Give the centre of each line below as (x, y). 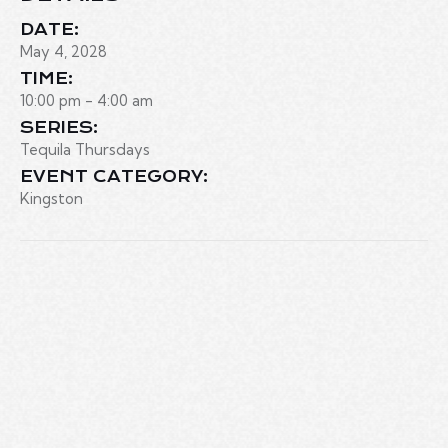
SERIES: (59, 128)
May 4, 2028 (63, 52)
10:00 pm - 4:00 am (86, 101)
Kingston (51, 199)
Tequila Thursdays (85, 150)
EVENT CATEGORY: (114, 177)
